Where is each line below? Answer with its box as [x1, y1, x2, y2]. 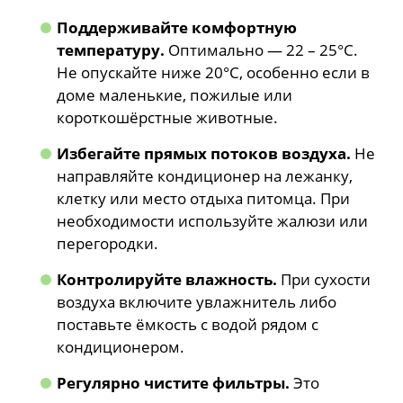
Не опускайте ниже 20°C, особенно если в [57, 62, 371, 84]
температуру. [57, 40, 166, 61]
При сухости [277, 269, 372, 291]
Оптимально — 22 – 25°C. [165, 40, 359, 61]
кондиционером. [57, 336, 185, 358]
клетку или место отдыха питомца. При [57, 188, 351, 210]
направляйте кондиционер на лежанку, [57, 166, 354, 187]
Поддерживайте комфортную [57, 17, 298, 39]
